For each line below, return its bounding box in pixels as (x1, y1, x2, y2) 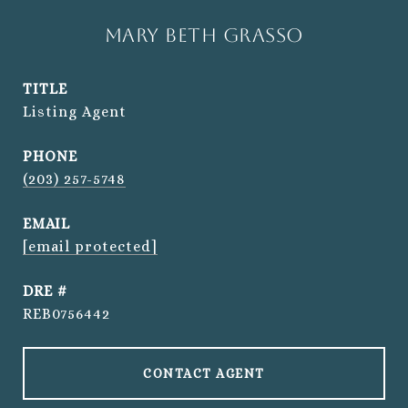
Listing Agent (23, 103, 127, 120)
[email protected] (23, 238, 158, 255)
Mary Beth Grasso (104, 24, 304, 46)
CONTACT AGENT (143, 366, 265, 381)
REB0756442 (23, 305, 110, 322)
